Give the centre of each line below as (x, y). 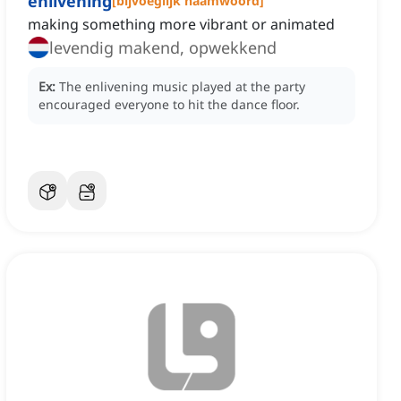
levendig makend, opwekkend (163, 48)
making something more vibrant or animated (181, 25)
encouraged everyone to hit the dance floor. (169, 105)
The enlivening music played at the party (182, 87)
